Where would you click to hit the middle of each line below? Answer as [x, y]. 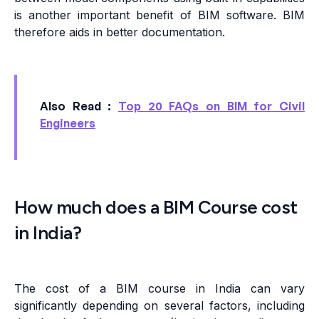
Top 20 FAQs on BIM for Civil [211, 106]
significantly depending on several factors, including [159, 306]
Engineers [68, 124]
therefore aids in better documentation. [120, 32]
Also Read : [79, 106]
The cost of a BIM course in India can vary [159, 289]
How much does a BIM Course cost [156, 208]
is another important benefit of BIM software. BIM [159, 15]
